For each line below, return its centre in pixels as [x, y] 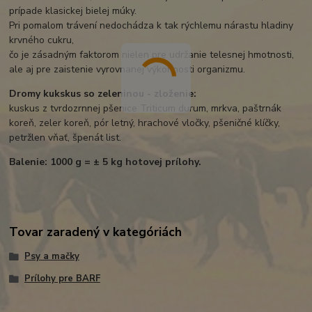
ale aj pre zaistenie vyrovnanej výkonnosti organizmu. [127, 70]
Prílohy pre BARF [62, 279]
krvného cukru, [42, 40]
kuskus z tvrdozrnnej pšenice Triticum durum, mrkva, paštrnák [146, 109]
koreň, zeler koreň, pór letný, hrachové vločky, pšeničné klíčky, [145, 123]
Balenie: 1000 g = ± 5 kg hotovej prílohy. [106, 162]
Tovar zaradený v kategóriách [96, 232]
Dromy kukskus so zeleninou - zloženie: [103, 94]
